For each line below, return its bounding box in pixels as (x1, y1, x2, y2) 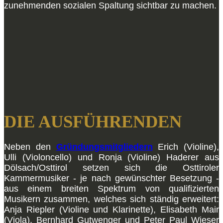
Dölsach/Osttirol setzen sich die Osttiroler (4, 163, 219, 173)
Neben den (4, 142, 56, 152)
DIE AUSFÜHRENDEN (4, 112, 182, 131)
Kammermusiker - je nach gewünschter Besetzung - (4, 173, 219, 183)
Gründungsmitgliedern (56, 142, 153, 152)
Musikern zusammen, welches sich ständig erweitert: (4, 194, 219, 204)
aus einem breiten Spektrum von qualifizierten (4, 184, 219, 194)
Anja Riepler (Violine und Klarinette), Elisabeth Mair (4, 205, 219, 215)
